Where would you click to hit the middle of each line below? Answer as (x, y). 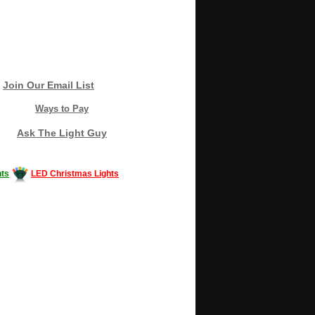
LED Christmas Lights (75, 173)
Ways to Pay (62, 108)
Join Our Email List (49, 85)
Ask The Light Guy (62, 133)
